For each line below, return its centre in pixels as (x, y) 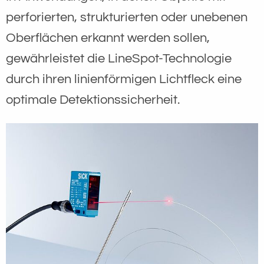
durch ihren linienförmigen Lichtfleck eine (124, 79)
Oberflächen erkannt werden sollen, (108, 38)
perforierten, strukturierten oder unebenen (127, 17)
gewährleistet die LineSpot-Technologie (119, 58)
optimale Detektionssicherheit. (94, 100)
